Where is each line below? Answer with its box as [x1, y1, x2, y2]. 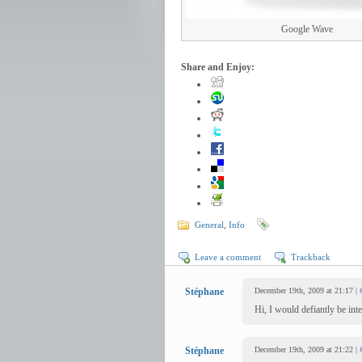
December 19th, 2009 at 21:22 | [255, 345, 360, 354]
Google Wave [281, 23, 333, 35]
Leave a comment [195, 252, 261, 262]
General [195, 220, 224, 229]
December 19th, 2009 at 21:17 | [255, 286, 360, 295]
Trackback [291, 252, 330, 262]
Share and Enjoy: [181, 61, 255, 73]
